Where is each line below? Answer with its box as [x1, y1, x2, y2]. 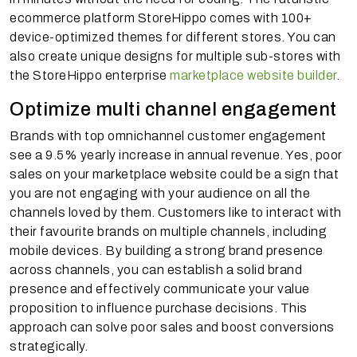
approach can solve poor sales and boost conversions [10, 320, 335, 334]
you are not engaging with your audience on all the [10, 186, 310, 200]
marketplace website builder [170, 68, 336, 82]
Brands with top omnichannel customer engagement [10, 128, 327, 143]
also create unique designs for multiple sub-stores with [10, 49, 341, 63]
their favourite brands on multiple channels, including [10, 224, 327, 238]
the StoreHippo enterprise [10, 68, 170, 82]
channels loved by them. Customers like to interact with [10, 205, 342, 219]
